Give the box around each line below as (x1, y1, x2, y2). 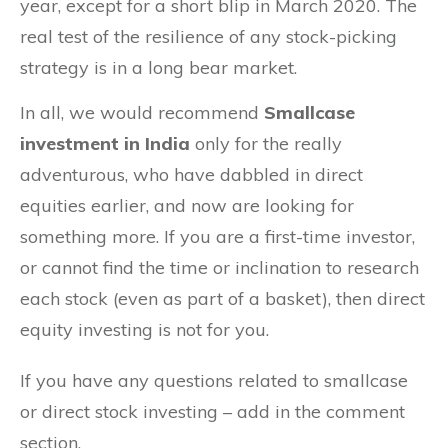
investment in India (20, 131, 190, 155)
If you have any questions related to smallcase (20, 368, 408, 392)
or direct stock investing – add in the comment (20, 399, 405, 423)
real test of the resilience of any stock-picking (20, 24, 397, 48)
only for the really (190, 131, 342, 155)
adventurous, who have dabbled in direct (20, 162, 363, 186)
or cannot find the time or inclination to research (20, 255, 419, 279)
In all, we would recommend (20, 100, 264, 124)
